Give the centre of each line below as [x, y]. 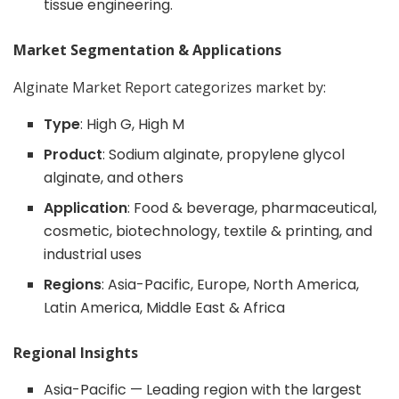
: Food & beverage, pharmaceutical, [252, 208]
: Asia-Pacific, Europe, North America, [231, 284]
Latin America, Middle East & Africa [165, 307]
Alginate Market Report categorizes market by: [170, 87]
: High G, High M [133, 124]
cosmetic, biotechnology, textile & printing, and [208, 231]
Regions [73, 284]
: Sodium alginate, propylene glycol [224, 154]
